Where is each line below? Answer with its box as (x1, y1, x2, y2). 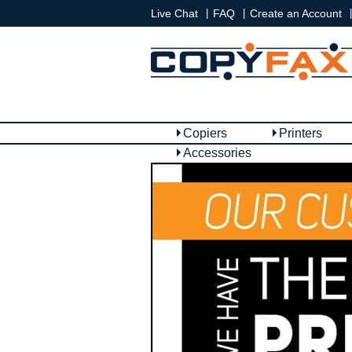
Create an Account (250, 7, 342, 20)
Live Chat (151, 7, 198, 20)
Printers (279, 126, 322, 140)
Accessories (183, 146, 251, 159)
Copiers (183, 126, 227, 140)
